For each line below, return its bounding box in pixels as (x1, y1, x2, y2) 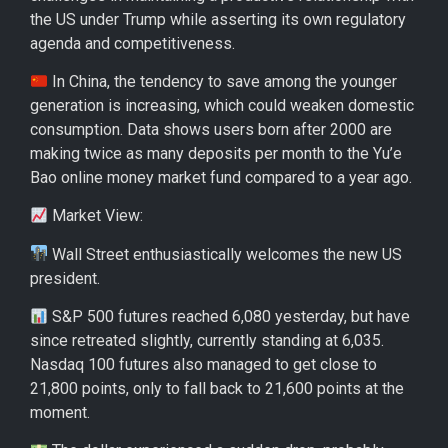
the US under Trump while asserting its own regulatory (30, 9, 406, 29)
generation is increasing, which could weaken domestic (30, 95, 414, 115)
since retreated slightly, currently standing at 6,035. (30, 331, 384, 351)
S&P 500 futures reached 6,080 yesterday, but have (48, 307, 411, 327)
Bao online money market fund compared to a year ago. (30, 167, 412, 187)
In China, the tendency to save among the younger (48, 71, 398, 91)
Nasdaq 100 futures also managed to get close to (30, 355, 377, 375)
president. (30, 268, 100, 288)
